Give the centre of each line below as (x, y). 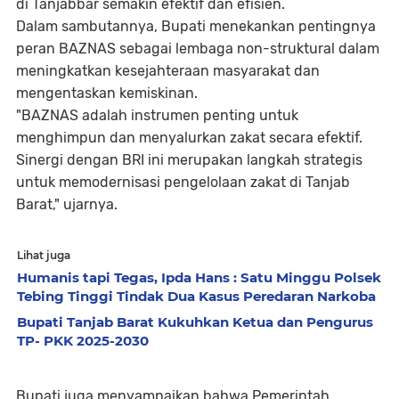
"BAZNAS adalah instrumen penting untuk (157, 115)
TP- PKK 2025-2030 (83, 340)
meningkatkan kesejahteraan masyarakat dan (168, 70)
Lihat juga (44, 255)
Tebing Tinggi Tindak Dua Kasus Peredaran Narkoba (196, 296)
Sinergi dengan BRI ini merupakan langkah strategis (189, 159)
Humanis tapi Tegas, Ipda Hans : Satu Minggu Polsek (199, 277)
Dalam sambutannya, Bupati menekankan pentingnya (196, 26)
